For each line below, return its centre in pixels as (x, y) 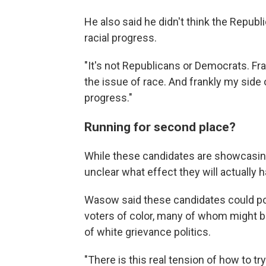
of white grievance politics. (148, 232)
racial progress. (121, 38)
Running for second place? (160, 127)
